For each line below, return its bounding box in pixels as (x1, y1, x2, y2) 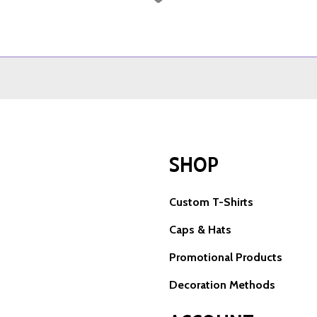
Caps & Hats (169, 223, 231, 237)
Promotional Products (169, 250, 282, 265)
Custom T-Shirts (169, 195, 253, 209)
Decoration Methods (169, 278, 275, 292)
